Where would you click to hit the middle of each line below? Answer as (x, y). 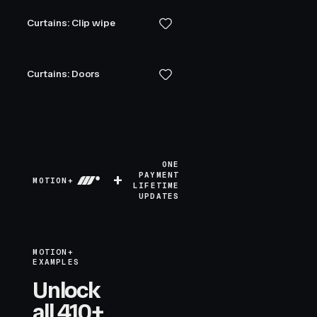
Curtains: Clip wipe (71, 23)
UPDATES (159, 196)
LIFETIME (156, 185)
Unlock (67, 290)
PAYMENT (159, 175)
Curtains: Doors (64, 74)
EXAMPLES (56, 262)
